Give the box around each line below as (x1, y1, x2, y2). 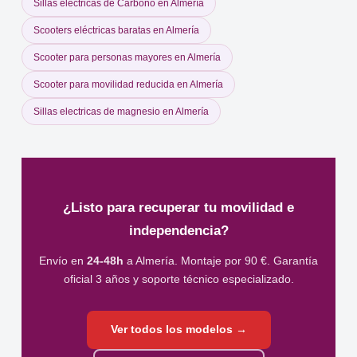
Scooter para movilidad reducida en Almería (33, 79, 224, 91)
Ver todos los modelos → (110, 324, 247, 336)
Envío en (39, 255, 87, 268)
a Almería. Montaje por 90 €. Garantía (124, 255, 318, 268)
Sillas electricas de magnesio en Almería (33, 106, 210, 118)
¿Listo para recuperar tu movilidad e (63, 200, 294, 216)
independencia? (128, 223, 229, 239)
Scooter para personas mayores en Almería (33, 52, 222, 64)
